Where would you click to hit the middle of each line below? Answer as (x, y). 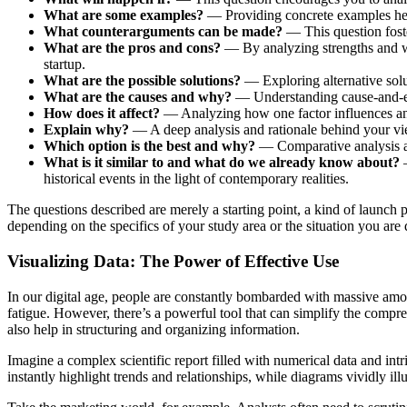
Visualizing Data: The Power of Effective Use (173, 261)
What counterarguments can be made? (163, 32)
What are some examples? (124, 15)
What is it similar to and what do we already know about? (222, 163)
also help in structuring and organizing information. (154, 329)
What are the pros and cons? (132, 48)
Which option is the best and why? (149, 146)
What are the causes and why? (138, 97)
